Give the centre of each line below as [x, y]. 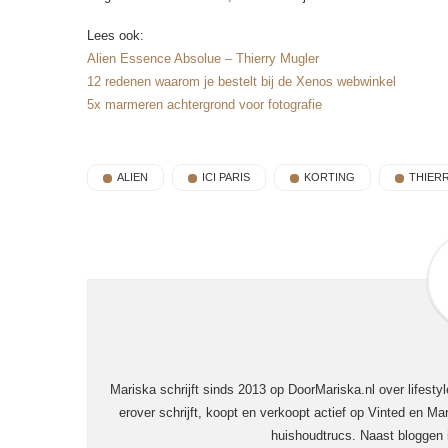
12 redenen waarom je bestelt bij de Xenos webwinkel [241, 81]
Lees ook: [115, 35]
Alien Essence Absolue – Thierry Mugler [203, 58]
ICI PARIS [226, 177]
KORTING [329, 177]
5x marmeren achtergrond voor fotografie [204, 104]
